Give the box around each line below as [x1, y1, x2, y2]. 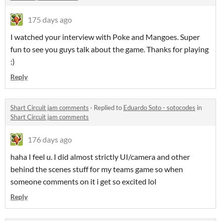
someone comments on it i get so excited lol [10, 177, 156, 186]
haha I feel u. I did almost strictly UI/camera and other [10, 152, 190, 162]
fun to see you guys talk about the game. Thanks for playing [10, 44, 209, 54]
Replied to [94, 104, 123, 112]
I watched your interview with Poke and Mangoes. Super [10, 32, 200, 42]
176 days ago [28, 135, 72, 145]
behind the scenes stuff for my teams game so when [10, 164, 183, 174]
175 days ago [28, 15, 72, 25]
